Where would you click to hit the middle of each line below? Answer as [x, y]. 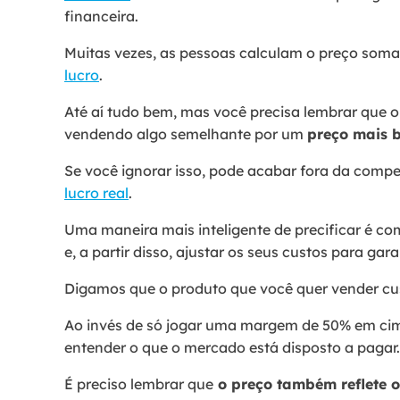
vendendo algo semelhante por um [186, 133]
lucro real [96, 192]
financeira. [103, 16]
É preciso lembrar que [139, 383]
